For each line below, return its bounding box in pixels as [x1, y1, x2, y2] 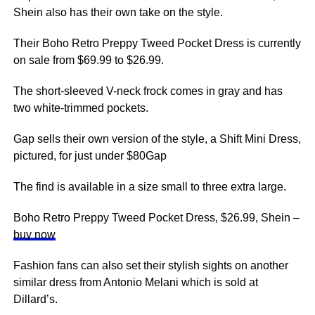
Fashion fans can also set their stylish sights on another [13, 259, 288, 271]
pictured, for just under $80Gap [13, 150, 167, 162]
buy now [13, 229, 56, 240]
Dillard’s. [13, 293, 58, 305]
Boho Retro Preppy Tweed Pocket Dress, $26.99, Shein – [13, 212, 300, 224]
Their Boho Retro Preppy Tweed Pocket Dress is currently [13, 37, 301, 49]
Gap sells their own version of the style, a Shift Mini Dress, [13, 133, 301, 145]
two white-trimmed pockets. [13, 102, 148, 114]
